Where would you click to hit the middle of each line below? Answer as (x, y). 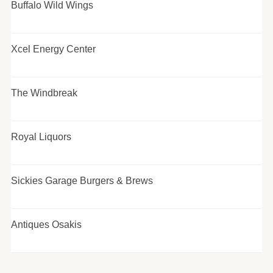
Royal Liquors (41, 136)
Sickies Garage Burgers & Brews (82, 180)
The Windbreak (44, 93)
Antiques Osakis (46, 224)
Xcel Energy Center (53, 49)
